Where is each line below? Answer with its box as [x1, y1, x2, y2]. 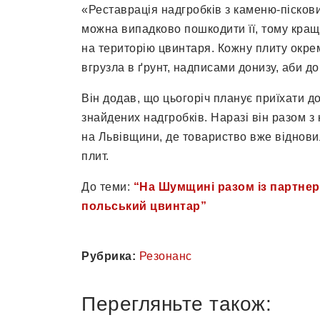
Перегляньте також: [81, 293, 271, 315]
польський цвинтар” [81, 200, 206, 212]
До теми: [81, 181, 134, 193]
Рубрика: [81, 250, 136, 262]
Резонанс [139, 250, 192, 262]
